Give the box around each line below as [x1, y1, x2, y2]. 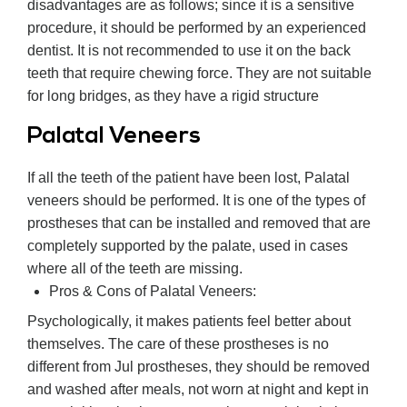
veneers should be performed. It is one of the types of [27, 193, 365, 209]
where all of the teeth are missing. [27, 261, 243, 277]
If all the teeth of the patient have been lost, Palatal [27, 170, 350, 186]
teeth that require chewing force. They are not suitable [27, 65, 372, 82]
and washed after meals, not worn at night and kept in [27, 382, 369, 398]
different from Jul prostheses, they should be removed [27, 359, 370, 375]
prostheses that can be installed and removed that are [27, 215, 371, 232]
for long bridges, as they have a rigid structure [27, 88, 319, 104]
